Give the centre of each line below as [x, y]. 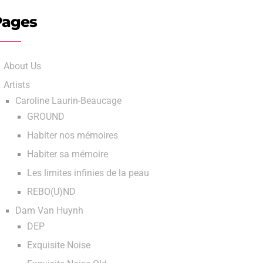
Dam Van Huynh [49, 211]
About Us [22, 66]
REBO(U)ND [51, 192]
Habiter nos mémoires [73, 136]
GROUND [46, 117]
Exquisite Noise [59, 245]
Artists [17, 85]
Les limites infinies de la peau [88, 173]
